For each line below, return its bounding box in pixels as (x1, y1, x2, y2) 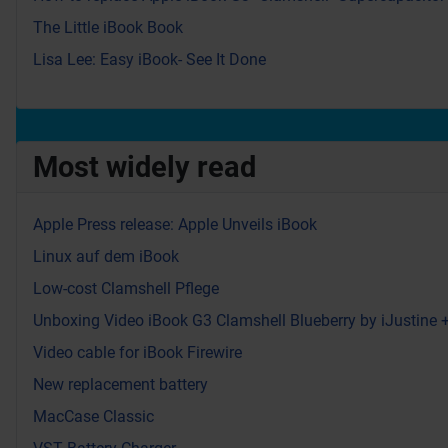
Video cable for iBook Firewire (33, 343, 242, 363)
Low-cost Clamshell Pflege (33, 279, 219, 299)
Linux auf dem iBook (33, 247, 179, 267)
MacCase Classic (33, 407, 154, 427)
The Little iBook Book (33, 18, 183, 38)
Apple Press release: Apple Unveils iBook (33, 215, 317, 235)
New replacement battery (33, 375, 208, 395)
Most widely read (33, 150, 256, 185)
